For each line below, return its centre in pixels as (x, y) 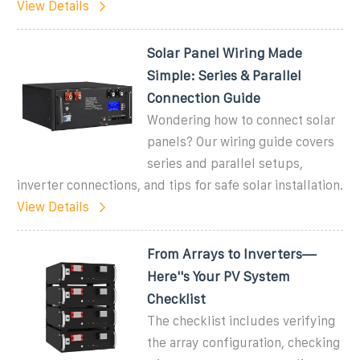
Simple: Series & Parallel (225, 75)
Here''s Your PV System (219, 276)
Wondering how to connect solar (241, 120)
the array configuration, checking (244, 342)
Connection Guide (204, 98)
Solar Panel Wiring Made (225, 53)
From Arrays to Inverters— (232, 254)
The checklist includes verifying (241, 321)
